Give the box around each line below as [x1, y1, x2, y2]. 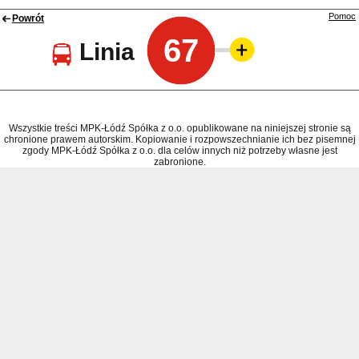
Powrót [12, 13, 44, 25]
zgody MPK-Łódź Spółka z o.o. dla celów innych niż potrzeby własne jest [22, 145, 337, 157]
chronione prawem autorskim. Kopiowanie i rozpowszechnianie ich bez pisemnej [3, 134, 356, 146]
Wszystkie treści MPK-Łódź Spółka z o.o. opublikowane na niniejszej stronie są [8, 123, 351, 135]
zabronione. [153, 156, 206, 168]
